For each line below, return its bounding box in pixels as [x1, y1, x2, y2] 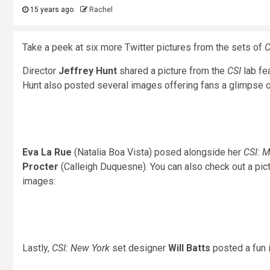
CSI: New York [52, 242, 110, 254]
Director [22, 65, 58, 77]
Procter [22, 161, 58, 172]
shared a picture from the [117, 65, 227, 77]
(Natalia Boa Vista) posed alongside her [72, 146, 243, 158]
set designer [110, 242, 168, 254]
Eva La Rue [22, 146, 72, 158]
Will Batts [168, 242, 210, 254]
